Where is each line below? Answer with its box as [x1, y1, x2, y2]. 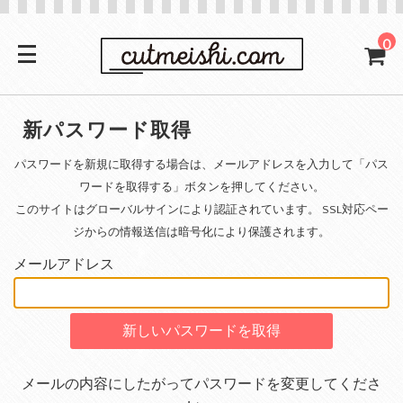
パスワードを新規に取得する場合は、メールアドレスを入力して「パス [14, 158, 389, 172]
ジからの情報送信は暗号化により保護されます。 [73, 226, 330, 239]
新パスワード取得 [22, 120, 192, 143]
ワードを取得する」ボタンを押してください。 [78, 181, 325, 194]
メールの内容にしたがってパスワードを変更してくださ [22, 375, 381, 392]
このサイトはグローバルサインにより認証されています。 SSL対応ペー [14, 203, 389, 217]
